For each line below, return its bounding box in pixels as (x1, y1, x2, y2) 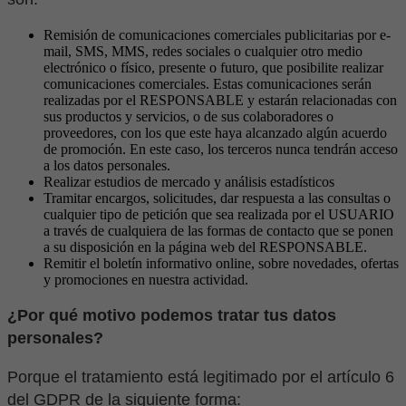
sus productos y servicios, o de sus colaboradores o (43, 109, 333, 125)
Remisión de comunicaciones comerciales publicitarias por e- (43, 27, 391, 43)
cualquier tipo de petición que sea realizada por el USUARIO (43, 207, 394, 223)
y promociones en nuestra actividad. (43, 272, 248, 288)
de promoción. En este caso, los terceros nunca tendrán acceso (43, 141, 398, 158)
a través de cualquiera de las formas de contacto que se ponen (43, 223, 393, 239)
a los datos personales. (43, 158, 170, 174)
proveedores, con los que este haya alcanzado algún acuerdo (43, 125, 387, 141)
